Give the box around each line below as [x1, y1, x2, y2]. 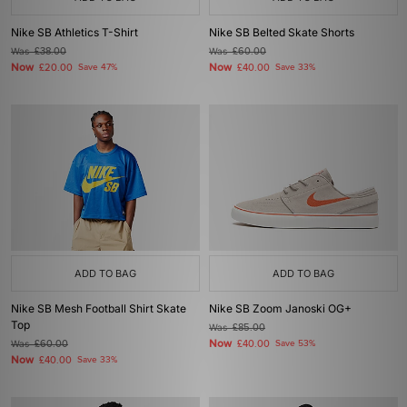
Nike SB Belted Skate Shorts [209, 25, 354, 39]
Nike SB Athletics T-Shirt [11, 25, 138, 39]
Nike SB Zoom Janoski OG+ [209, 302, 352, 315]
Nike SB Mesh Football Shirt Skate [11, 302, 186, 315]
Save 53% [275, 338, 315, 349]
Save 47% [78, 62, 117, 73]
